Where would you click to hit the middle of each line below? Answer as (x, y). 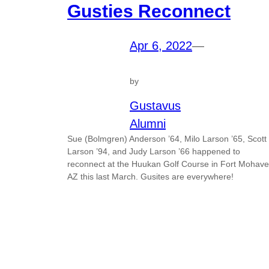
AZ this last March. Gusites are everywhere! (150, 176)
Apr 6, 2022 (161, 46)
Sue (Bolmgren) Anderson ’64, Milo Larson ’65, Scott (167, 138)
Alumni (148, 123)
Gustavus (155, 105)
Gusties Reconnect (149, 11)
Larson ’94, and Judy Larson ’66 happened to (154, 151)
